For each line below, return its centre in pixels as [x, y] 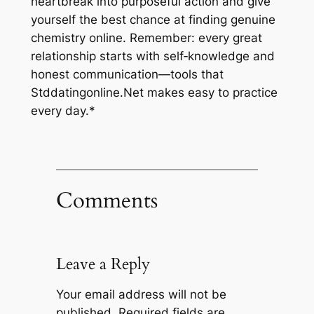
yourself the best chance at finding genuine [153, 19]
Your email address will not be [141, 294]
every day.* [63, 110]
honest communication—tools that [127, 74]
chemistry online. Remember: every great [146, 37]
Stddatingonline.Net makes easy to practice [154, 92]
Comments [107, 201]
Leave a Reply [103, 264]
